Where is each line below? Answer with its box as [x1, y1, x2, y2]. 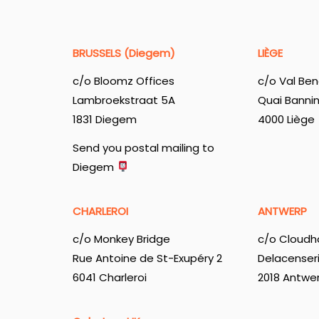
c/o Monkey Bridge [73, 231, 170, 247]
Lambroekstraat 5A [73, 93, 175, 108]
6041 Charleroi [73, 270, 147, 286]
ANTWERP [257, 203, 307, 219]
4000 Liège [257, 112, 315, 127]
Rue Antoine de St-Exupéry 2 [73, 251, 222, 266]
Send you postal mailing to [73, 140, 214, 155]
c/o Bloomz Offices [73, 73, 174, 89]
